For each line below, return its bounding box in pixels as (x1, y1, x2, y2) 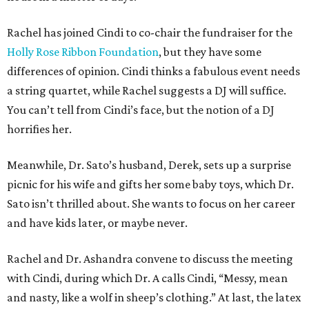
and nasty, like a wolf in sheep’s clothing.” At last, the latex (7, 290, 301, 305)
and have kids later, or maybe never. (7, 216, 188, 230)
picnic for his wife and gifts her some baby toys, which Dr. (7, 177, 294, 192)
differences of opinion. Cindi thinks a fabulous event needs (7, 64, 300, 79)
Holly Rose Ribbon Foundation (7, 45, 159, 59)
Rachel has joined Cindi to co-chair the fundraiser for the (7, 26, 292, 40)
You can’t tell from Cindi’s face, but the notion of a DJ (7, 103, 275, 117)
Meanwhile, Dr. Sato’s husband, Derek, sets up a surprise (7, 158, 291, 172)
